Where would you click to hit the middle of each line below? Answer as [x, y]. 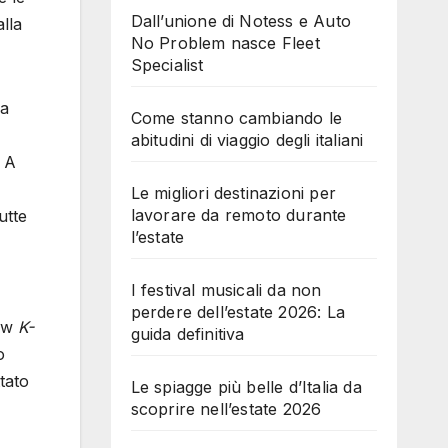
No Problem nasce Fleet [225, 42]
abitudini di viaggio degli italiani [247, 139]
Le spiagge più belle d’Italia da [246, 386]
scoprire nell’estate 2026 [226, 408]
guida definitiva [187, 333]
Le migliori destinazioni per [233, 192]
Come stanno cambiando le [236, 117]
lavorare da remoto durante [238, 214]
